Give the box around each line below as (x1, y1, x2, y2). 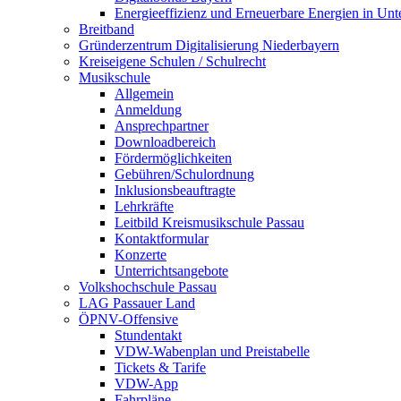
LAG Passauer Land (79, 295, 195, 311)
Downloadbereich (115, 134, 216, 149)
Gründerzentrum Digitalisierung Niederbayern (79, 38, 339, 53)
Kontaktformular (115, 231, 209, 246)
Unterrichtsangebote (115, 263, 228, 278)
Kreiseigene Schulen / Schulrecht (79, 54, 266, 69)
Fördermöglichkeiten (115, 150, 232, 166)
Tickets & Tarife (115, 360, 206, 375)
